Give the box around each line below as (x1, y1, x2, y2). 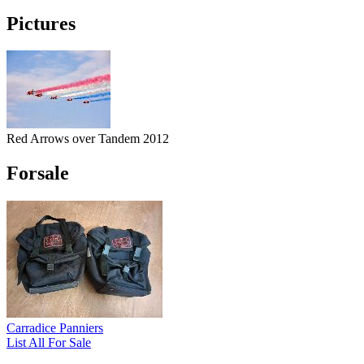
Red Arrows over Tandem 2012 (6, 132, 169, 146)
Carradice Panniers (6, 321, 103, 336)
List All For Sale (6, 336, 91, 350)
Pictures (6, 12, 76, 34)
